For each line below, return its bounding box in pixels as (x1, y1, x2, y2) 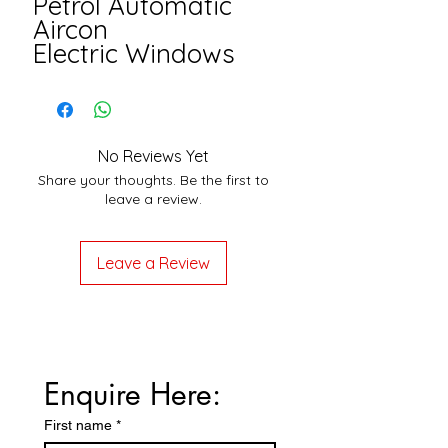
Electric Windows (33, 37, 235, 70)
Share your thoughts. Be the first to (37, 171, 269, 189)
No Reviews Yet (97, 146, 209, 166)
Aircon (33, 13, 108, 46)
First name (44, 417, 112, 433)
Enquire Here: (44, 374, 221, 414)
